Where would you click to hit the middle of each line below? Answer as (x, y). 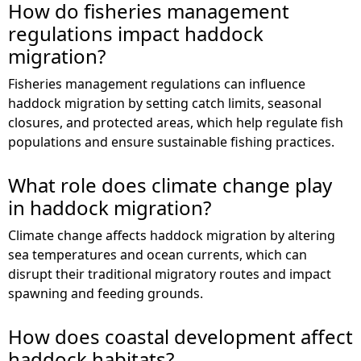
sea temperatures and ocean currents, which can (158, 254)
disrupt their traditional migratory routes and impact (170, 274)
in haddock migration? (110, 207)
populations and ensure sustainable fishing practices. (171, 141)
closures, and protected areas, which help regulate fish (176, 122)
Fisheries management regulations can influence (157, 83)
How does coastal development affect (180, 336)
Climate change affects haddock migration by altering (172, 235)
